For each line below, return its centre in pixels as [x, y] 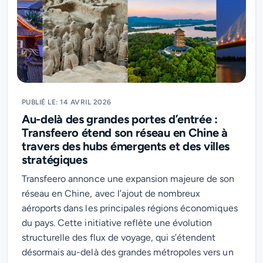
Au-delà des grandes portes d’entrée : [120, 119]
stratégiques [55, 160]
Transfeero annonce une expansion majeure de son [128, 179]
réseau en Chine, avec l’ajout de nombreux [111, 193]
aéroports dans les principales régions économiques [130, 208]
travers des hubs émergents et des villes [126, 146]
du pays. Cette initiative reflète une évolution [117, 223]
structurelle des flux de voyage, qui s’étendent [119, 237]
